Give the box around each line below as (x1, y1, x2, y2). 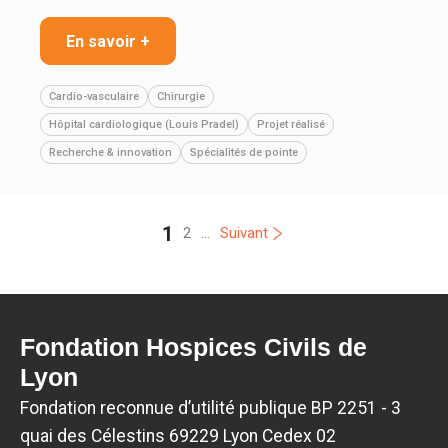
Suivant (219, 224, 268, 243)
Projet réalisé (257, 117, 325, 131)
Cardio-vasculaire (49, 89, 139, 103)
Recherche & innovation (49, 145, 172, 159)
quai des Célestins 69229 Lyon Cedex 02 (20, 425, 336, 446)
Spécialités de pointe (190, 145, 298, 159)
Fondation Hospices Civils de (20, 333, 367, 361)
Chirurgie (157, 89, 205, 103)
